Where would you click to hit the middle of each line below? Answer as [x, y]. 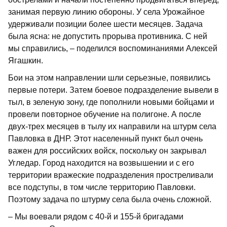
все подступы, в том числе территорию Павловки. [102, 187]
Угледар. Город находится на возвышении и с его [101, 163]
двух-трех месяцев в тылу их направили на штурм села [112, 126]
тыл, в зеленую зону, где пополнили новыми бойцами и [111, 102]
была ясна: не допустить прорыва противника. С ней [108, 36]
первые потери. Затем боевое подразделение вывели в [113, 90]
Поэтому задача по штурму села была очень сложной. [110, 199]
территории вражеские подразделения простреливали [111, 175]
